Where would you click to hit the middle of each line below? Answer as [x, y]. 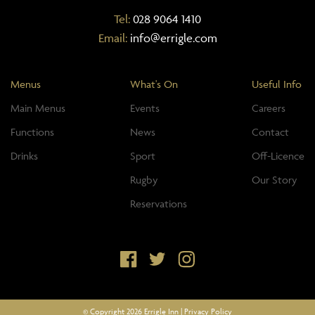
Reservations [159, 203]
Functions [32, 131]
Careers [269, 108]
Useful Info [277, 84]
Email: [114, 38]
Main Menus [38, 108]
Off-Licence [278, 155]
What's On [154, 84]
